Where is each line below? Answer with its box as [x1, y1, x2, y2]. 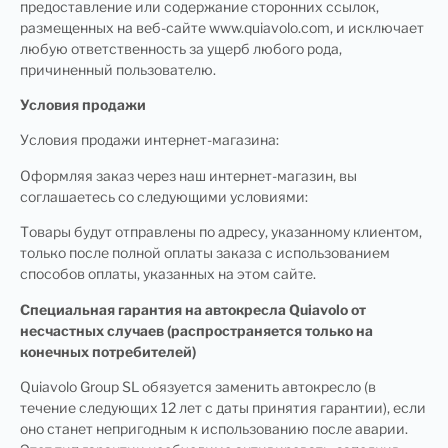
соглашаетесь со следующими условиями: [20, 187, 308, 205]
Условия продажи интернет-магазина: [20, 131, 279, 149]
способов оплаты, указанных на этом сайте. [20, 265, 316, 283]
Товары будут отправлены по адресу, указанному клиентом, [20, 223, 422, 241]
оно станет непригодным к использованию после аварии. [20, 419, 408, 437]
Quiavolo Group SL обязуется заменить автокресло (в [20, 377, 376, 395]
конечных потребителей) [20, 342, 196, 360]
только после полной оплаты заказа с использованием [20, 244, 390, 262]
